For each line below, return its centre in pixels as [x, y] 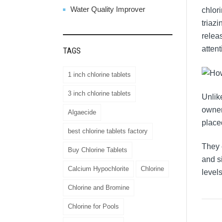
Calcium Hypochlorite [98, 168]
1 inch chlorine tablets [99, 74]
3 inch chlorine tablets [99, 93]
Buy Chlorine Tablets [98, 150]
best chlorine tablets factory [108, 131]
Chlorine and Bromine [99, 187]
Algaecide [82, 112]
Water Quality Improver [108, 9]
